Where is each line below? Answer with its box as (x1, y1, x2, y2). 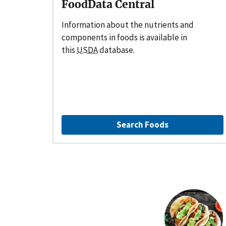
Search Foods (117, 119, 169, 130)
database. (98, 44, 135, 55)
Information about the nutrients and (62, 19, 194, 30)
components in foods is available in (62, 31, 187, 43)
